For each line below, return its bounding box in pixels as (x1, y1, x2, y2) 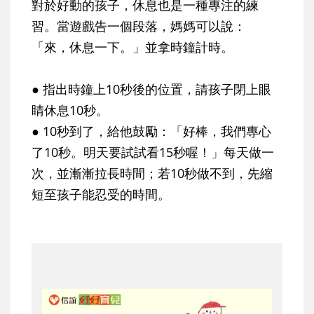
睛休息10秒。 (32, 102, 109, 119)
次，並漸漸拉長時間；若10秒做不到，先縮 (32, 165, 273, 182)
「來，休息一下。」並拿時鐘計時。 (32, 39, 233, 56)
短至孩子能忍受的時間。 (32, 186, 170, 203)
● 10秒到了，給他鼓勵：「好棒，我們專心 (32, 123, 271, 140)
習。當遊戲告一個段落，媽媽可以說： (32, 18, 246, 35)
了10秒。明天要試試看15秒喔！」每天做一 (32, 144, 274, 161)
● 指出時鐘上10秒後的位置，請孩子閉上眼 (32, 81, 271, 98)
